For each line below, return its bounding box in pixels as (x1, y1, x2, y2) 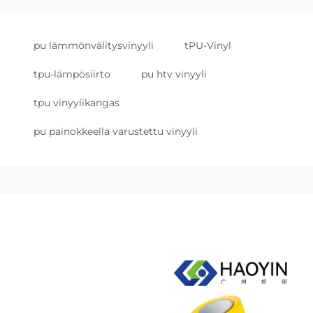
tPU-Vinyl (184, 39, 231, 52)
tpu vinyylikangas (34, 96, 119, 109)
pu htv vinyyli (141, 68, 207, 80)
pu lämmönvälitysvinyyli (34, 39, 154, 52)
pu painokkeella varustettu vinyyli (34, 125, 198, 138)
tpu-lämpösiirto (34, 68, 110, 80)
